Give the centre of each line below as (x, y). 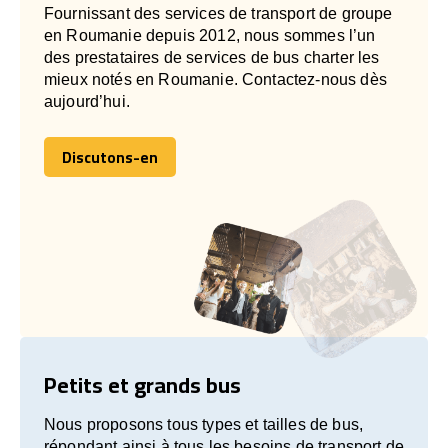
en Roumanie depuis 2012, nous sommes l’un (210, 35)
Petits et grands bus (142, 384)
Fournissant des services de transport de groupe (218, 13)
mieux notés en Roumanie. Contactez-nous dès (215, 79)
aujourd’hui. (87, 101)
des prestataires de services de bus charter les (212, 57)
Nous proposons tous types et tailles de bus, (204, 424)
